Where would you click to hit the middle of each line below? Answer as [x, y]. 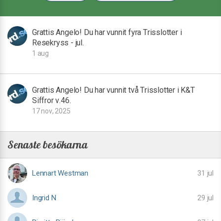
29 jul [205, 198]
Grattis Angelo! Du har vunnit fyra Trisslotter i [107, 32]
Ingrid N [44, 198]
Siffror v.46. [52, 100]
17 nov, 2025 [51, 111]
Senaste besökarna [48, 145]
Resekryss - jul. [58, 43]
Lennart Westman [60, 173]
